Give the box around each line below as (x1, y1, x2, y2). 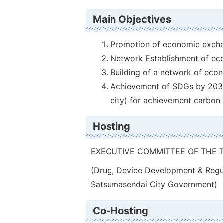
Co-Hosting (93, 205, 148, 217)
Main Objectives (93, 13, 171, 25)
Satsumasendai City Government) (91, 179, 217, 189)
